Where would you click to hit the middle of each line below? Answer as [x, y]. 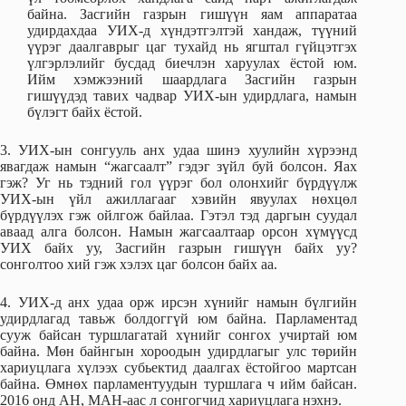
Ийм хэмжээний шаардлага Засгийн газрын [193, 80]
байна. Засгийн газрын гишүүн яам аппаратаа [193, 14]
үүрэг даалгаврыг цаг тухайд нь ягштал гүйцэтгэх [193, 47]
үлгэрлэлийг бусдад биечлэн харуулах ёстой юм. [193, 63]
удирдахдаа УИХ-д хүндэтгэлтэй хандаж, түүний [193, 31]
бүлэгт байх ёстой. [85, 112]
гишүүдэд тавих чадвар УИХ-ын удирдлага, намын [193, 96]
